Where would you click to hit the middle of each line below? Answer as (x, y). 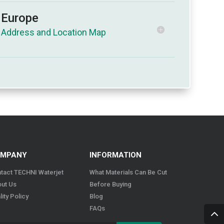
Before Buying (111, 184)
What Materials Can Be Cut (128, 172)
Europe (20, 18)
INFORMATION (116, 155)
